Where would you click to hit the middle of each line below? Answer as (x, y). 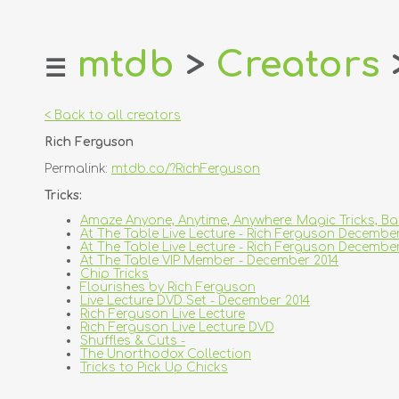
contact (54, 287)
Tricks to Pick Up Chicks (154, 368)
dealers (53, 191)
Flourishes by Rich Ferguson (168, 288)
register (53, 150)
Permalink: (78, 169)
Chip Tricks (114, 274)
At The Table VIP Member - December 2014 (209, 261)
